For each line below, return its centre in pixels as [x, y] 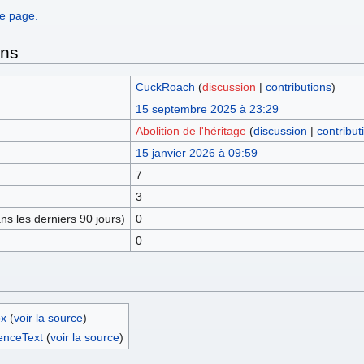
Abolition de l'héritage [191, 131]
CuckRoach [165, 87]
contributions [298, 87]
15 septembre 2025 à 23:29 [207, 109]
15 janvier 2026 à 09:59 [196, 153]
